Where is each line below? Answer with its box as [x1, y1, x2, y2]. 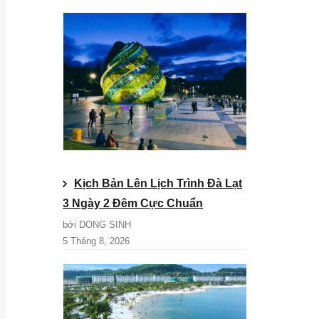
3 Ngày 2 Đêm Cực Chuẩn [63, 197, 204, 210]
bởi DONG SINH [63, 219, 132, 231]
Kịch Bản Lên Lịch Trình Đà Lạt [74, 177, 243, 190]
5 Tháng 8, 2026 [63, 236, 130, 247]
